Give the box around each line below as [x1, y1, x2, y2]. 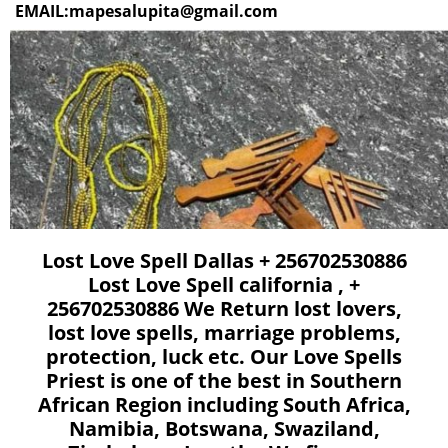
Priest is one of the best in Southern [46, 367, 402, 394]
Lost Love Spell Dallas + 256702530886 [41, 247, 407, 274]
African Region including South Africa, [37, 391, 411, 418]
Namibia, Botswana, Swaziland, [68, 415, 380, 442]
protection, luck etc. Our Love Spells [46, 343, 402, 370]
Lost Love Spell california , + [88, 271, 360, 298]
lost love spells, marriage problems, [47, 319, 401, 346]
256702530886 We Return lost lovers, [46, 295, 402, 322]
